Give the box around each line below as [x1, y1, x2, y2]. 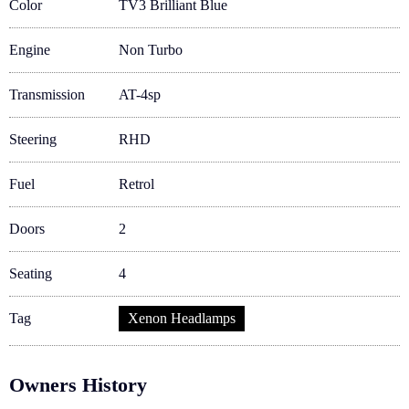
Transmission [9, 87, 85, 102]
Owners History [9, 373, 147, 396]
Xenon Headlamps [128, 310, 236, 326]
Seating [9, 266, 52, 281]
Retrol [119, 176, 154, 192]
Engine [9, 42, 50, 58]
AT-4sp [119, 87, 161, 102]
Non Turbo [119, 42, 183, 58]
